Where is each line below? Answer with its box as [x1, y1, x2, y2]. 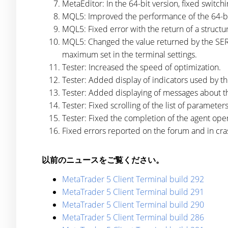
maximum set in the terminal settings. [62, 49, 197, 60]
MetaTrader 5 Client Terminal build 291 [62, 186, 204, 197]
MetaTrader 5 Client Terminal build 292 [62, 174, 204, 185]
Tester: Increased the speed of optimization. [62, 62, 221, 73]
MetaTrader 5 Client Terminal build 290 [62, 199, 204, 210]
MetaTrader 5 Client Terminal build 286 [62, 212, 204, 223]
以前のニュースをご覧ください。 [42, 154, 164, 165]
